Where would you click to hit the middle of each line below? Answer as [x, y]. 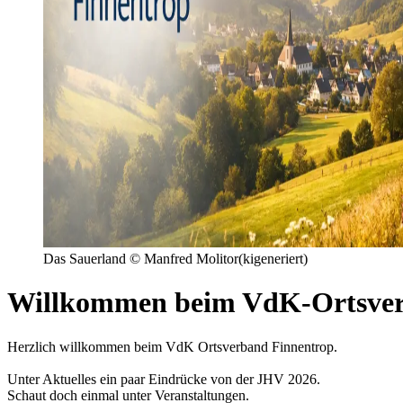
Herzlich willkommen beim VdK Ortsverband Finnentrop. [172, 346]
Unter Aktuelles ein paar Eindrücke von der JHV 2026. [164, 379]
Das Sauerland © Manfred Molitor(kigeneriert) [175, 259]
